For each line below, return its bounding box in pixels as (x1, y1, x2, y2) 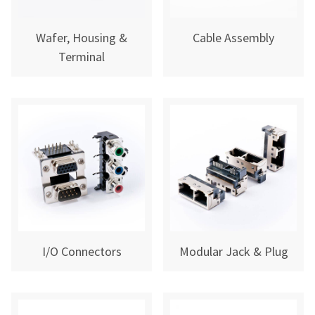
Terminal (58, 49, 105, 65)
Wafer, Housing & (36, 30, 127, 46)
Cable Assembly (193, 30, 274, 46)
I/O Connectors (41, 243, 122, 259)
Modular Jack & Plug (179, 243, 288, 259)
